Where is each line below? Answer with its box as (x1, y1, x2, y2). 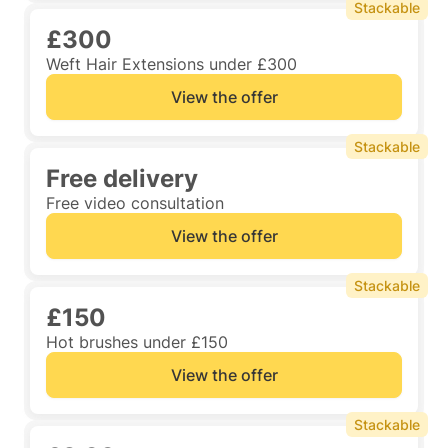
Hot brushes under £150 (46, 332, 228, 352)
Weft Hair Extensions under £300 (46, 54, 297, 74)
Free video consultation (46, 193, 224, 213)
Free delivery (46, 164, 198, 193)
